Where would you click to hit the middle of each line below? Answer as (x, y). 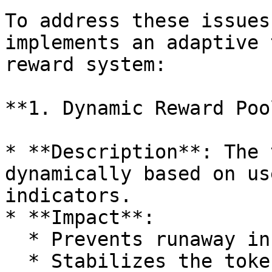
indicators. (68, 195)
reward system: (86, 64)
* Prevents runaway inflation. (16, 239)
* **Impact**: (80, 217)
